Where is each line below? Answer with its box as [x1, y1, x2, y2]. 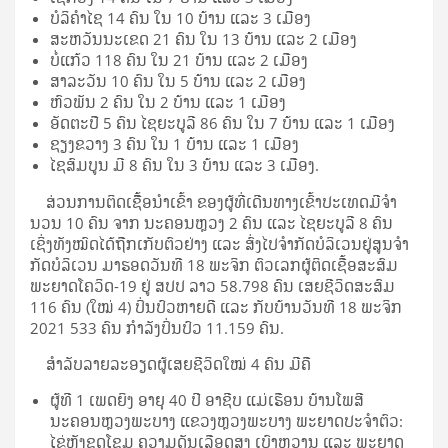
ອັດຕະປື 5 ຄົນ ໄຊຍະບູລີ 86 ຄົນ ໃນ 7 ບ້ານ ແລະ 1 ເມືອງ [50, 112, 399, 133]
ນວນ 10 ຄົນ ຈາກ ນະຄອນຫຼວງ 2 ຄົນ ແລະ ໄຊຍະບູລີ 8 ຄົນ [30, 212, 393, 233]
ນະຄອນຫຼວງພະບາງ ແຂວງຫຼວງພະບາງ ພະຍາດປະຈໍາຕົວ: [50, 410, 403, 431]
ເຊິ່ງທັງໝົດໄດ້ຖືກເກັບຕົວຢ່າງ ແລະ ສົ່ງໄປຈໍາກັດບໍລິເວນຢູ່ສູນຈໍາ [30, 233, 409, 254]
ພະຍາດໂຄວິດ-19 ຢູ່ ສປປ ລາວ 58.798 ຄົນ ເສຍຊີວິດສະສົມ [30, 275, 395, 296]
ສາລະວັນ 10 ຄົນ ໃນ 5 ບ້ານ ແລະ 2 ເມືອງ [50, 70, 310, 91]
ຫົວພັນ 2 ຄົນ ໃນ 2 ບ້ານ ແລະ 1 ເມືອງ [50, 91, 290, 112]
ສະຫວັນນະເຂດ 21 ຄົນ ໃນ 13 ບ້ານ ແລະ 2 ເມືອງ [50, 28, 361, 49]
